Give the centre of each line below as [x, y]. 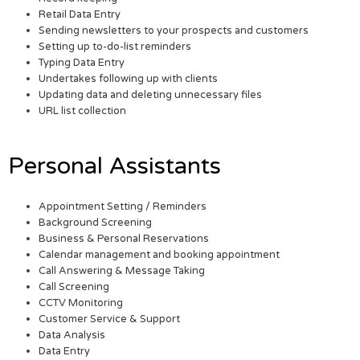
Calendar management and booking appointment [160, 255]
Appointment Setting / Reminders [123, 207]
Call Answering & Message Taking [122, 271]
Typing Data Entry [82, 63]
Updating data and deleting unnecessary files [151, 95]
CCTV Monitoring [81, 303]
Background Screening [96, 223]
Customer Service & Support [110, 319]
